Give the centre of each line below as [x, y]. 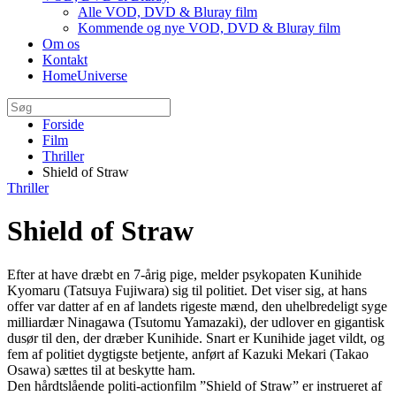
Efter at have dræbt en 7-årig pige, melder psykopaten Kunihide [184, 274]
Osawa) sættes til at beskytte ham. [101, 369]
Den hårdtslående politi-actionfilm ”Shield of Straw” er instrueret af [194, 385]
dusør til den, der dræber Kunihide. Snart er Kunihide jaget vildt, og [196, 338]
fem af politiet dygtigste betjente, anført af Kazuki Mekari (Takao [188, 354]
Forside [63, 124]
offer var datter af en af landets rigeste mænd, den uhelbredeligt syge [197, 306]
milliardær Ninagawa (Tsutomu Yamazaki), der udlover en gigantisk [196, 322]
